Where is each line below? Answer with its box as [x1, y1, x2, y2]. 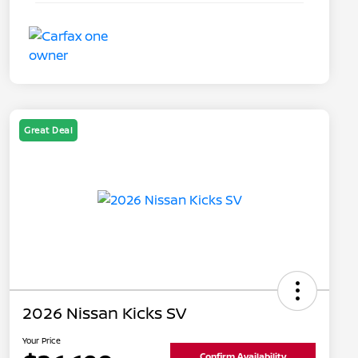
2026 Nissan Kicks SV [22, 302, 186, 324]
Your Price [22, 335, 61, 347]
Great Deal [24, 124, 73, 137]
